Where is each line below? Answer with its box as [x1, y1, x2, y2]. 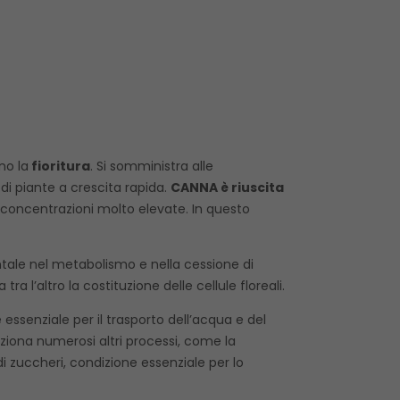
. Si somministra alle [89, 156, 213, 175]
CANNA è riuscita [170, 178, 284, 196]
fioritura [28, 156, 90, 175]
